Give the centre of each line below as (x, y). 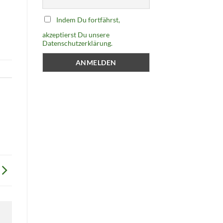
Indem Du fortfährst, (88, 19)
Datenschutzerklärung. (77, 43)
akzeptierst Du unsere (76, 34)
